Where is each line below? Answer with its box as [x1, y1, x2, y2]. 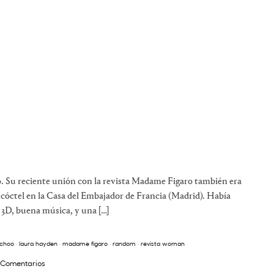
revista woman [141, 239, 185, 248]
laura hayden [19, 239, 57, 248]
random [113, 239, 136, 248]
